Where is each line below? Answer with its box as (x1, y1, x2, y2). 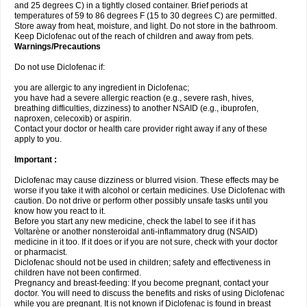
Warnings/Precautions (14, 42, 101, 51)
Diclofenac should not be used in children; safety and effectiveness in (14, 258, 271, 267)
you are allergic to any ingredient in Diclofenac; (14, 83, 189, 93)
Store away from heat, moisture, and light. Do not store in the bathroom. (14, 21, 278, 31)
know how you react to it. (14, 206, 106, 216)
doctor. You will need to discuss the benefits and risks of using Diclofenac (14, 288, 284, 298)
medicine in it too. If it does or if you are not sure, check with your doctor (14, 237, 278, 247)
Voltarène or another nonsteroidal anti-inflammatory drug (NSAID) (14, 227, 258, 236)
